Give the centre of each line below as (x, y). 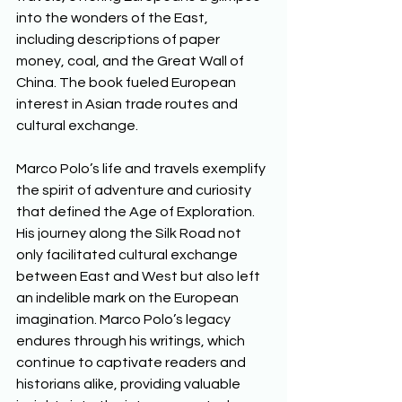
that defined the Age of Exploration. (137, 211)
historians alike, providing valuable (130, 384)
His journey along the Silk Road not (130, 233)
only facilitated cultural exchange (128, 254)
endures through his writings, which (132, 341)
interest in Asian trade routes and (128, 104)
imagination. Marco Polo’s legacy (125, 319)
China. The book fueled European (127, 82)
